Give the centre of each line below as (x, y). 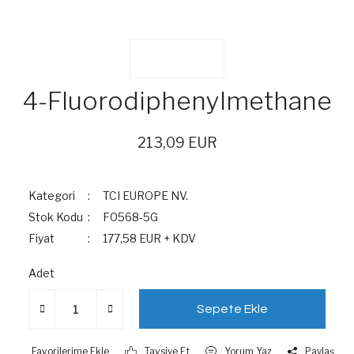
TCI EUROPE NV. (146, 196)
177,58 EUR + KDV (150, 238)
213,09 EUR (177, 143)
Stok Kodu (56, 217)
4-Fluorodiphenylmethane (177, 101)
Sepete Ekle (232, 309)
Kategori (52, 196)
